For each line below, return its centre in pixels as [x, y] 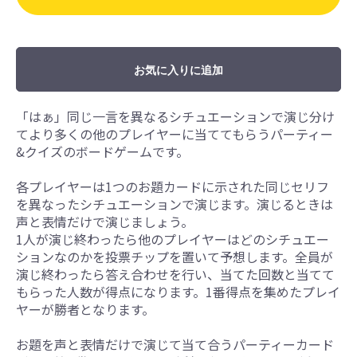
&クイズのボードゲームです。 [102, 152]
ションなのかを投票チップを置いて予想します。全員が [175, 257]
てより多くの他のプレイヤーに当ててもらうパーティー [175, 134]
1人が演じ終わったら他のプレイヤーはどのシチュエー [173, 239]
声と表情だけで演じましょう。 [105, 222]
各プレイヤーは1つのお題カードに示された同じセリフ [173, 187]
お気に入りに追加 [178, 71]
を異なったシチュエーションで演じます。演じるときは [175, 204]
